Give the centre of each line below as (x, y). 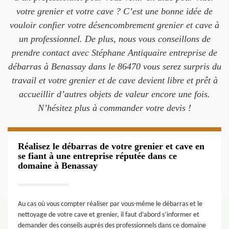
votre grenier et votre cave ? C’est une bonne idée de (114, 11)
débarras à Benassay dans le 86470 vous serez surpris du (114, 66)
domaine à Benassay (58, 166)
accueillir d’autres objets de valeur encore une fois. (114, 94)
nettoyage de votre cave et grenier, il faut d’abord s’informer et (109, 215)
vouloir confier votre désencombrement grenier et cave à (114, 25)
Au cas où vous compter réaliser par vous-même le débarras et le (110, 204)
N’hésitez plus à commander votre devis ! (114, 108)
